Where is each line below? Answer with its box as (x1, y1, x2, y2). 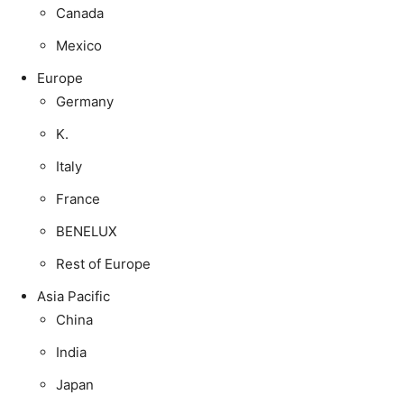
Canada (56, 4, 104, 22)
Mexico (56, 36, 102, 54)
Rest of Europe (56, 254, 151, 272)
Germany (56, 92, 114, 110)
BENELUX (56, 222, 117, 240)
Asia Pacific (37, 287, 110, 305)
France (56, 189, 100, 207)
